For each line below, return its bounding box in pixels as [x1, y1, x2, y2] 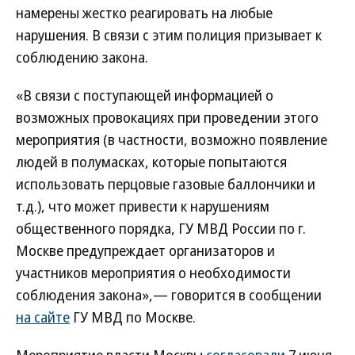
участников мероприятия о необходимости [16, 263, 291, 282]
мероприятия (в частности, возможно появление [16, 130, 327, 149]
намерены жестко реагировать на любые [16, 3, 273, 22]
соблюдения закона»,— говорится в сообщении [16, 285, 322, 304]
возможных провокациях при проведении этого [16, 108, 319, 127]
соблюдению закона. [16, 48, 148, 67]
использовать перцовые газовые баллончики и [16, 174, 315, 193]
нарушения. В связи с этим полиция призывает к [16, 25, 322, 44]
